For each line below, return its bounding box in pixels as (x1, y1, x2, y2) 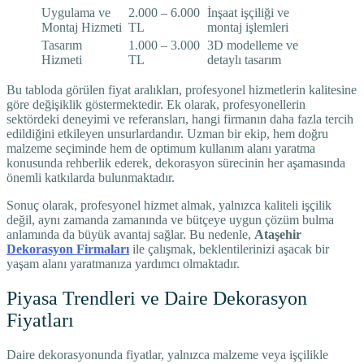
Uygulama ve (41, 6, 110, 20)
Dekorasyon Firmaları (6, 242, 129, 257)
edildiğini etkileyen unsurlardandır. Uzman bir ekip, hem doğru (6, 127, 328, 141)
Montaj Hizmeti (41, 20, 122, 35)
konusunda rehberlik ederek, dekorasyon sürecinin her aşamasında (6, 156, 345, 171)
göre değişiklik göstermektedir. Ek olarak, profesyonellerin (6, 97, 305, 112)
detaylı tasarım (207, 53, 281, 67)
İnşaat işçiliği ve (207, 6, 289, 20)
